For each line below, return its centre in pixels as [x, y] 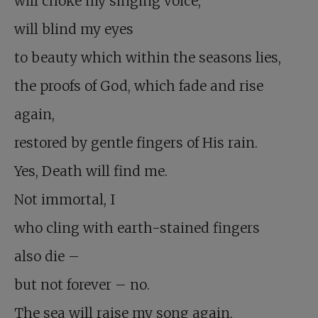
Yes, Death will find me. [91, 171]
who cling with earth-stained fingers [137, 228]
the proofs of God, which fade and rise [139, 86]
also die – [47, 257]
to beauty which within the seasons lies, [148, 58]
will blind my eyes [74, 29]
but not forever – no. [82, 285]
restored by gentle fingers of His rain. [136, 143]
